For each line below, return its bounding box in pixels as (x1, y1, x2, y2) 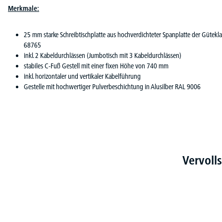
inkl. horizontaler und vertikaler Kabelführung (24, 71, 141, 81)
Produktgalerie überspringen (7, 169, 82, 178)
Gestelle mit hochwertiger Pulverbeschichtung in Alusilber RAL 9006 (24, 82, 201, 91)
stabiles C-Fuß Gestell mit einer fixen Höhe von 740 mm (24, 61, 168, 70)
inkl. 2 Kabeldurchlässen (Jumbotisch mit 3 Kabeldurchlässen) (24, 51, 181, 60)
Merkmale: (8, 3, 39, 13)
